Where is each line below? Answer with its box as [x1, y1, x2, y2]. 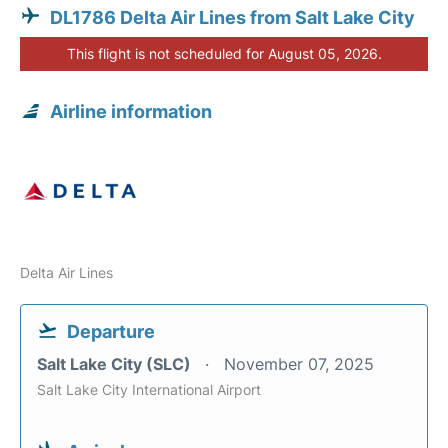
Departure [67, 320, 155, 342]
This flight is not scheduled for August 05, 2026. [66, 44, 382, 62]
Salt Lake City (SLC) [37, 353, 195, 374]
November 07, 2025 [224, 353, 374, 374]
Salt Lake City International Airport [37, 380, 261, 398]
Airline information [50, 100, 212, 122]
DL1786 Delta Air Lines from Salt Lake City [50, 6, 415, 28]
